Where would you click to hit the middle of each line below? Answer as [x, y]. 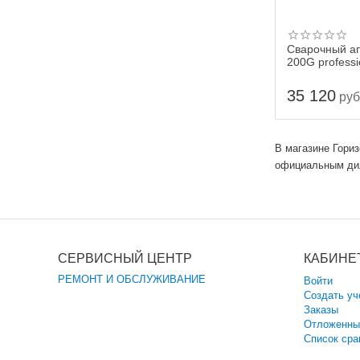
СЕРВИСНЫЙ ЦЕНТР [125, 258]
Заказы [321, 310]
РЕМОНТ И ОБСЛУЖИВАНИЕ [132, 279]
